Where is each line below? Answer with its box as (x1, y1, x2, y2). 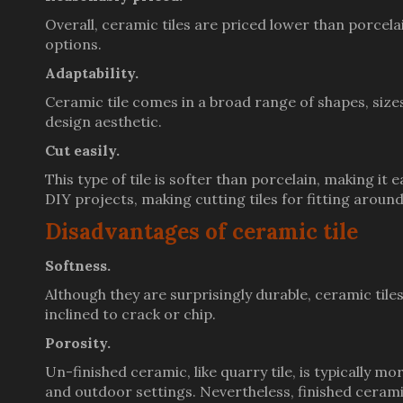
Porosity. (45, 334, 111, 352)
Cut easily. (45, 141, 120, 159)
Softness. (45, 256, 111, 274)
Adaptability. (45, 64, 139, 82)
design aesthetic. (45, 112, 162, 130)
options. (45, 35, 102, 53)
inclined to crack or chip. (45, 305, 216, 323)
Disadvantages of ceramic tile (45, 218, 358, 246)
